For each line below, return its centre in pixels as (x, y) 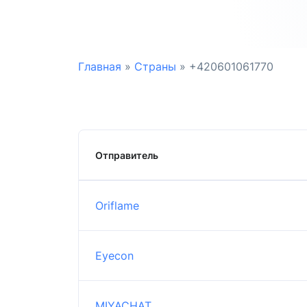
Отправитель (127, 155)
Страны (155, 66)
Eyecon (114, 255)
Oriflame (117, 205)
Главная (100, 66)
